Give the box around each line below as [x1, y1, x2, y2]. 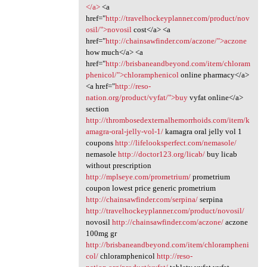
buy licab [204, 149, 237, 159]
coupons [85, 138, 115, 147]
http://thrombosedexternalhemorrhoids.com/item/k [85, 115, 250, 125]
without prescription [85, 160, 151, 170]
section [85, 104, 109, 113]
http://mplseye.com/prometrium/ [85, 172, 191, 181]
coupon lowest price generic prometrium [85, 183, 216, 193]
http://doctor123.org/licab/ [117, 149, 205, 159]
